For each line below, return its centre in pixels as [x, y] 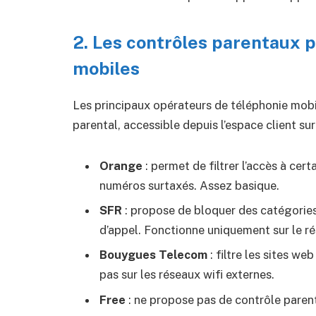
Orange [121, 165]
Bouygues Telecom [153, 255]
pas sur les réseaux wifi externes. [187, 275]
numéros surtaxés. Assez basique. [189, 185]
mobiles [106, 69]
